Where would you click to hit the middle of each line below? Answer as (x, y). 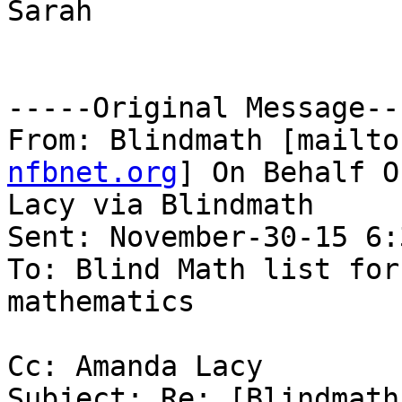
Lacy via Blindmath (161, 205)
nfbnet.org (92, 173)
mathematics (101, 302)
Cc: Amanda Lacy (135, 367)
